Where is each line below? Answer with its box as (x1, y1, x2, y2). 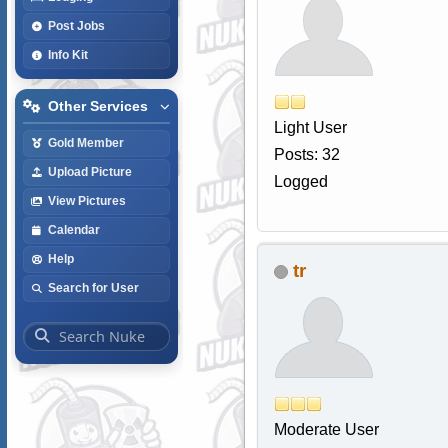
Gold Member (47, 136, 124, 149)
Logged (273, 173, 328, 191)
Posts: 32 (273, 146, 340, 164)
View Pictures (47, 194, 126, 207)
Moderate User (273, 421, 379, 439)
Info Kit (47, 48, 88, 61)
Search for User (47, 281, 139, 294)
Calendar (47, 223, 100, 236)
